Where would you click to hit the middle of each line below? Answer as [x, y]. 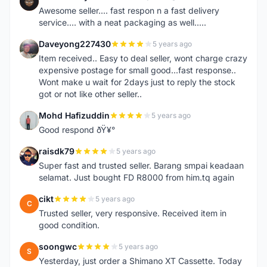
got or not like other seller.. [90, 94]
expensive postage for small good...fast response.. [137, 70]
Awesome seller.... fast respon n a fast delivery [129, 10]
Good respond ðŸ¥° [77, 130]
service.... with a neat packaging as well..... [122, 22]
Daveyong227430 [75, 44]
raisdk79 [57, 151]
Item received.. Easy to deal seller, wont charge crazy [143, 58]
